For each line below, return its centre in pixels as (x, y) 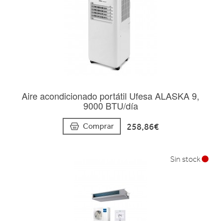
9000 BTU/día (110, 106)
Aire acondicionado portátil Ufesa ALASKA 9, (110, 96)
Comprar (98, 126)
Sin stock (186, 160)
